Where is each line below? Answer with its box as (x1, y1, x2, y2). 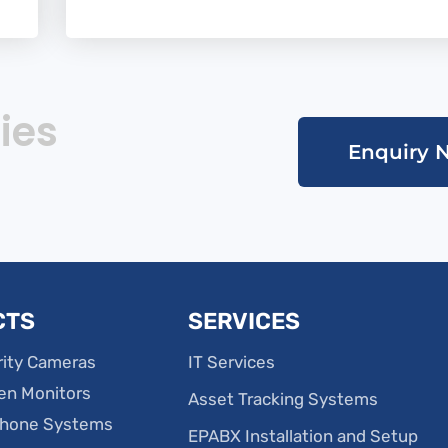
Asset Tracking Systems (188, 388, 379, 409)
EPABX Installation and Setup (188, 425, 419, 446)
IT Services (188, 351, 276, 372)
